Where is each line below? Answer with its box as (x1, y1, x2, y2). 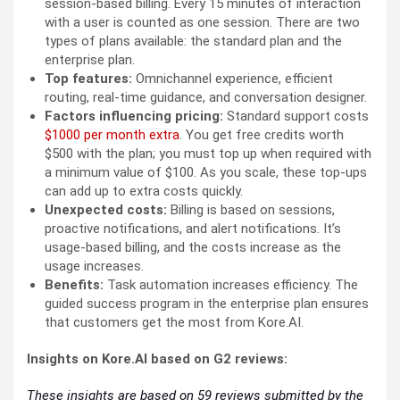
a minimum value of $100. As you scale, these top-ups (45, 164, 367, 181)
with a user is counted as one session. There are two (45, 14, 360, 31)
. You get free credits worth (179, 127, 344, 144)
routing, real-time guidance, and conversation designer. (45, 89, 367, 106)
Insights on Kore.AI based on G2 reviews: (27, 350, 287, 367)
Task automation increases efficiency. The (107, 277, 358, 294)
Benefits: (45, 277, 107, 294)
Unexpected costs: (45, 202, 171, 219)
